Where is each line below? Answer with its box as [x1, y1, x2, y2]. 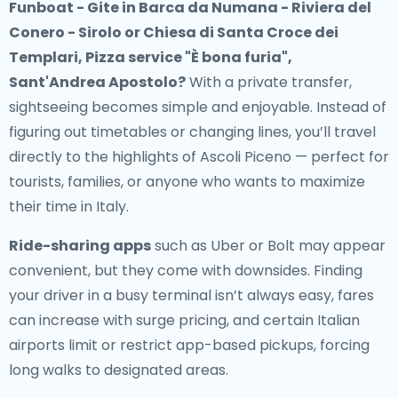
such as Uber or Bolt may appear [151, 235, 386, 256]
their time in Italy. [9, 196, 129, 217]
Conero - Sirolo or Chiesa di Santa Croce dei [9, 22, 338, 43]
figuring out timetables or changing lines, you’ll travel [9, 122, 376, 142]
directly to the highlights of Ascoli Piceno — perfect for [9, 147, 389, 167]
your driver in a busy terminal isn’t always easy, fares [9, 285, 374, 306]
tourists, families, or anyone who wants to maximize [9, 171, 365, 192]
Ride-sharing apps [9, 235, 151, 256]
